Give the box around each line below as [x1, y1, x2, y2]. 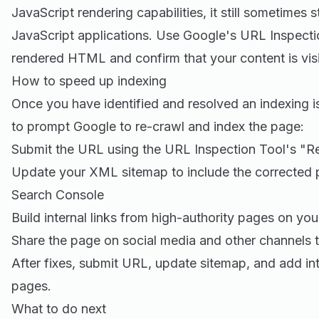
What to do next [11, 301, 106, 316]
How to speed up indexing [11, 73, 167, 88]
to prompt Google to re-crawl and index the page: [11, 119, 304, 134]
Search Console [11, 187, 104, 202]
